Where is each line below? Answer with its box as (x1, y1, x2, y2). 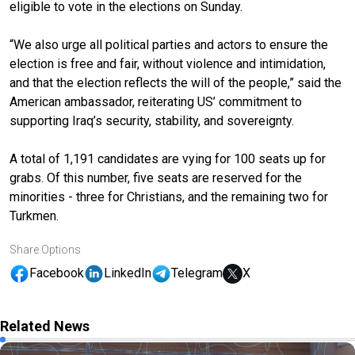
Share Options (10, 242, 81, 256)
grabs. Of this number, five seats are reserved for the (10, 170, 302, 185)
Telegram (171, 265, 223, 281)
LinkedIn (104, 265, 151, 281)
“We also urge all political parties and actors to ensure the (10, 36, 328, 52)
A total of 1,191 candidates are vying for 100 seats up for (10, 151, 326, 166)
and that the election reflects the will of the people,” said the (10, 74, 342, 90)
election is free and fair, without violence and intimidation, (10, 55, 326, 71)
